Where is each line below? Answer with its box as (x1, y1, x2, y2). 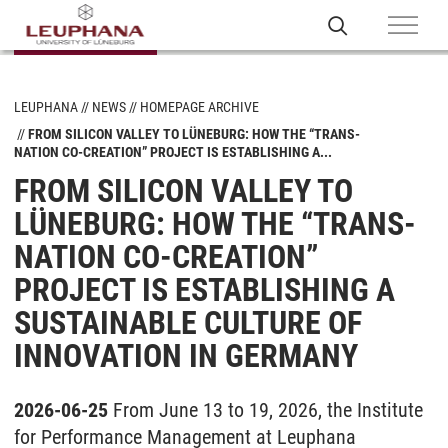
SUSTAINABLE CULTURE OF (14, 304, 362, 342)
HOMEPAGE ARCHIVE (140, 99, 259, 115)
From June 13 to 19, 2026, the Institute (113, 398, 423, 422)
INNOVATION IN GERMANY (14, 337, 358, 375)
